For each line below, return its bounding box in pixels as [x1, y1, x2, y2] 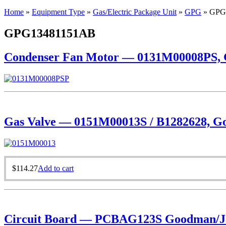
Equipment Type [32, 8, 85, 16]
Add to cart [38, 163, 74, 173]
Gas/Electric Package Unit [93, 8, 177, 16]
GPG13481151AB [4, 26, 95, 40]
